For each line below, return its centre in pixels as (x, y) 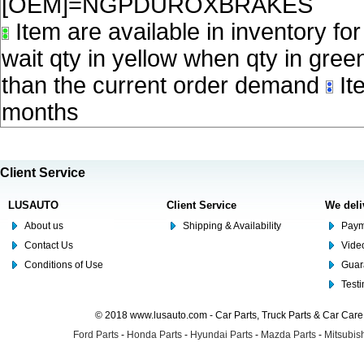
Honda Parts (154, 335)
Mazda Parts (288, 335)
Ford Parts (96, 335)
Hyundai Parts (221, 335)
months (40, 112)
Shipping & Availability (232, 226)
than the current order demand (164, 85)
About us (44, 226)
